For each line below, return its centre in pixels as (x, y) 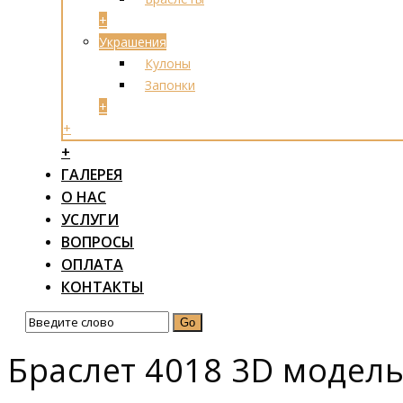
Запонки (170, 85)
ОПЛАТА (92, 264)
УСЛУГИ (90, 219)
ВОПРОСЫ (98, 242)
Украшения (133, 42)
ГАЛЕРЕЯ (92, 175)
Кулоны (168, 63)
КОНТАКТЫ (103, 287)
